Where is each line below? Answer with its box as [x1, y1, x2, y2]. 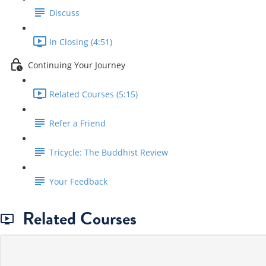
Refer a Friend [49, 118, 106, 129]
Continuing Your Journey [28, 59, 125, 71]
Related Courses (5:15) [49, 88, 138, 100]
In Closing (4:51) [49, 36, 112, 48]
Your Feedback [49, 176, 107, 188]
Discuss [49, 7, 80, 19]
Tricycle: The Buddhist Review [49, 147, 168, 159]
